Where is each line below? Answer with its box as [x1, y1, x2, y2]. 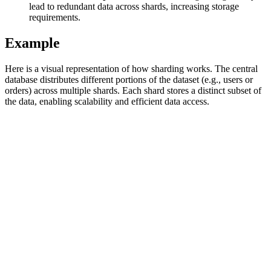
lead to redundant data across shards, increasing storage [29, 1, 239, 12]
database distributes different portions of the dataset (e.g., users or [5, 74, 253, 85]
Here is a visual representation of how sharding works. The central [5, 64, 258, 74]
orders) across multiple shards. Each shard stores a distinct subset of [5, 85, 261, 96]
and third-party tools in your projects [53, 62, 192, 73]
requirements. [29, 12, 80, 23]
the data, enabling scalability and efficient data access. [5, 96, 209, 107]
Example [5, 35, 60, 51]
